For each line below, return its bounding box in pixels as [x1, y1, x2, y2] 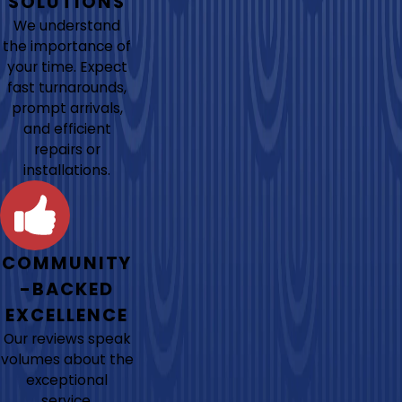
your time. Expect [6, 57, 127, 76]
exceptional [26, 370, 109, 389]
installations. [23, 160, 111, 179]
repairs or [33, 139, 100, 159]
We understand [13, 15, 121, 35]
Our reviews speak [3, 328, 131, 348]
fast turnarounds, [7, 77, 127, 97]
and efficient [22, 118, 111, 138]
